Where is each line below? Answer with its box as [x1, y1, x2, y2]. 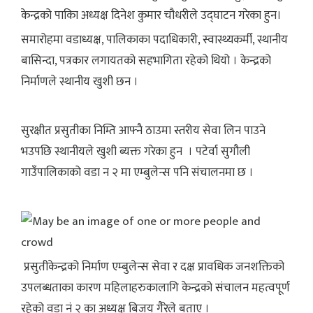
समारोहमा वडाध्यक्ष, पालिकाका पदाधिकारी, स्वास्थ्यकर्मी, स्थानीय [21, 29, 288, 50]
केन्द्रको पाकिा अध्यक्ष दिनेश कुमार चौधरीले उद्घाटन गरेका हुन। [21, 5, 282, 25]
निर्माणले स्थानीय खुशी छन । [21, 71, 138, 92]
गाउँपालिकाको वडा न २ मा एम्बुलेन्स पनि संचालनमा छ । [21, 162, 254, 182]
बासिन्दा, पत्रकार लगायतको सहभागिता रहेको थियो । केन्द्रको [21, 50, 271, 71]
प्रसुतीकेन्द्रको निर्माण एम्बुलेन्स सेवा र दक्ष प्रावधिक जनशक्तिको [21, 256, 284, 277]
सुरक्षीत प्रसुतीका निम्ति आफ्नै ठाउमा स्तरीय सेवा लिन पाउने [21, 120, 265, 140]
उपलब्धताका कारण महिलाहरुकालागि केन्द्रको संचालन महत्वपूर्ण [21, 277, 290, 298]
